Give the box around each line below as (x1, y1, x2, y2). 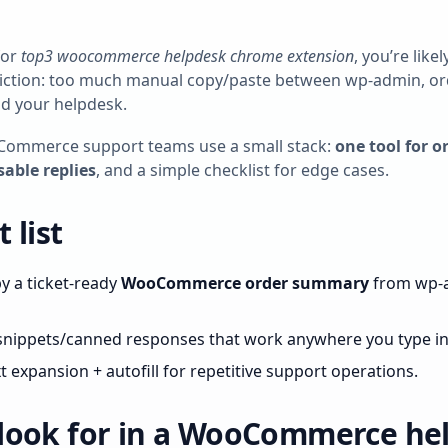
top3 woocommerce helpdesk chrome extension (21, 45, 354, 67)
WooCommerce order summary (121, 272, 369, 294)
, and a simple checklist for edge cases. (96, 159, 389, 181)
